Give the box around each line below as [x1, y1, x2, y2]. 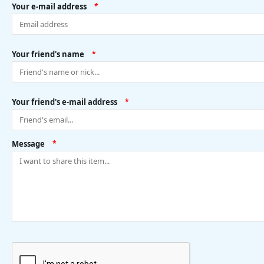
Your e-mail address [12, 1, 87, 12]
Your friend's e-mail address [12, 97, 117, 107]
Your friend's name [12, 49, 84, 60]
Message [12, 138, 45, 149]
